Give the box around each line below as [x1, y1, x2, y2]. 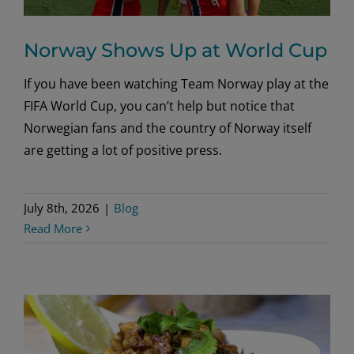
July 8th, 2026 [24, 199, 100, 216]
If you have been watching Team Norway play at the [24, 74, 329, 92]
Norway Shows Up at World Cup [24, 38, 327, 62]
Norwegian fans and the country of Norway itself [24, 119, 311, 137]
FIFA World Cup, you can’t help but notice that [24, 96, 295, 115]
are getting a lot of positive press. [24, 141, 222, 159]
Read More [24, 220, 82, 236]
